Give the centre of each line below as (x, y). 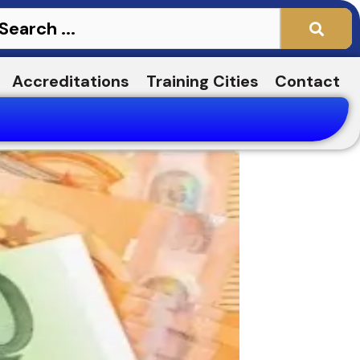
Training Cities (202, 81)
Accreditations (71, 81)
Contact (308, 81)
